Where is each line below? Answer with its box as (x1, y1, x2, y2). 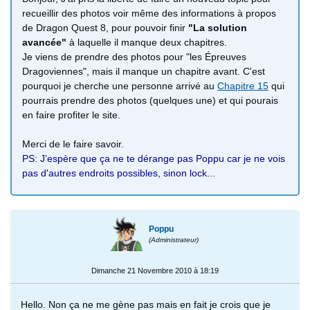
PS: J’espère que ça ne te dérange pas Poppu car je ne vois (22, 152, 285, 164)
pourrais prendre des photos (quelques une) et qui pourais (22, 94, 278, 106)
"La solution (185, 21, 247, 33)
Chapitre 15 (217, 80, 268, 91)
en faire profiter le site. (22, 109, 120, 120)
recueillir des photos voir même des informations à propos (22, 7, 276, 19)
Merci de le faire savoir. (22, 138, 124, 149)
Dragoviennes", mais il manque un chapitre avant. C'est (22, 65, 265, 77)
